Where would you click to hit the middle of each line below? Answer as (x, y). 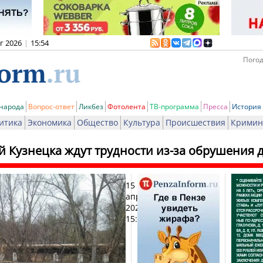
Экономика (50, 122)
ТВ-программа (174, 107)
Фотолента (127, 107)
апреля (140, 196)
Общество (97, 122)
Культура (142, 122)
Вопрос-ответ (51, 107)
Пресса (215, 107)
